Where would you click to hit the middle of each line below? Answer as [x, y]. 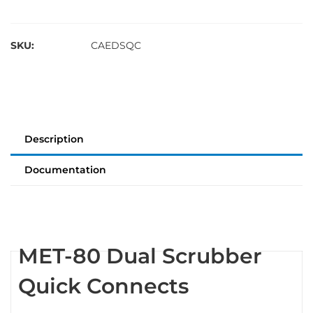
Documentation [65, 170]
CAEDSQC [116, 45]
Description [54, 139]
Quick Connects [103, 286]
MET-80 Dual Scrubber [140, 256]
